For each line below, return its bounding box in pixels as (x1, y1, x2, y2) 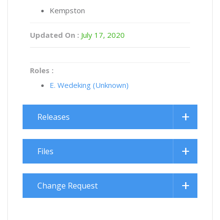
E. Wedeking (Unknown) (50, 80, 129, 90)
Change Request (37, 180, 98, 191)
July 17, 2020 (79, 29, 125, 40)
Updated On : (30, 29, 79, 40)
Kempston (50, 5, 85, 15)
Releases (37, 111, 70, 122)
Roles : (30, 65, 54, 75)
